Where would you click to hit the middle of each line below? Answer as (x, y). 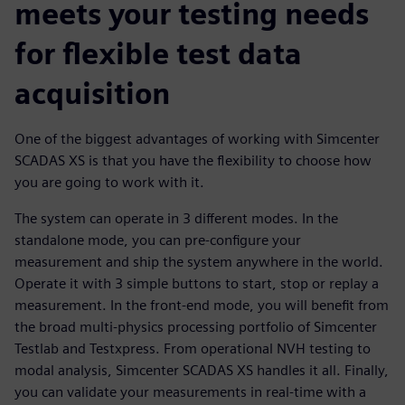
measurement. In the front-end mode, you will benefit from (202, 305)
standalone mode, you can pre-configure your (158, 240)
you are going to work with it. (109, 182)
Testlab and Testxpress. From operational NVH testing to (193, 348)
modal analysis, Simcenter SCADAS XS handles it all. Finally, (202, 370)
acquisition (92, 93)
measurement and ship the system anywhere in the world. (199, 261)
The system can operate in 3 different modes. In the (176, 218)
